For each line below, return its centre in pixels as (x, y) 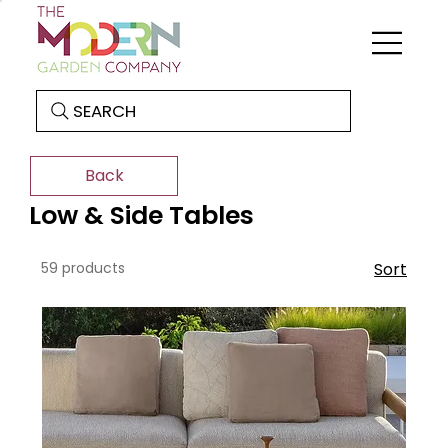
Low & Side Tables (142, 215)
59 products (82, 268)
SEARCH (104, 111)
